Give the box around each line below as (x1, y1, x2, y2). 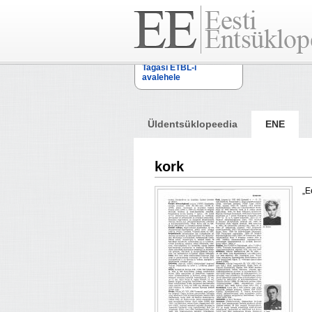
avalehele (142, 72, 180, 82)
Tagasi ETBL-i (142, 63, 196, 72)
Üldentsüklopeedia (148, 118, 237, 130)
